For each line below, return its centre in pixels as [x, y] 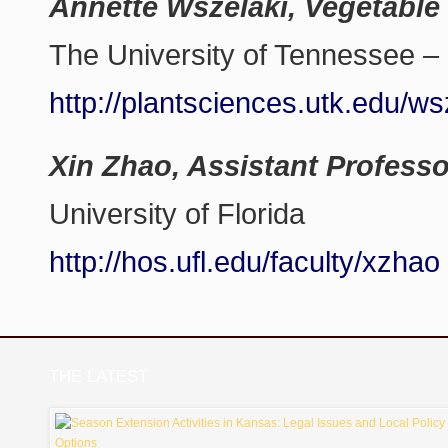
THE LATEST [99, 376]
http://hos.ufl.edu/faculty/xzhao [245, 262]
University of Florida [177, 214]
